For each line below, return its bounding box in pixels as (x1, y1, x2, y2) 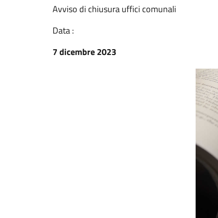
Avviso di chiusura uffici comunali (53, 2, 176, 16)
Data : (53, 24, 74, 37)
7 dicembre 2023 (53, 45, 116, 58)
